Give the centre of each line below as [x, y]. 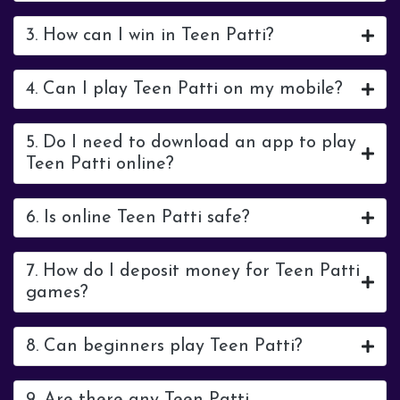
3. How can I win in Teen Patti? [150, 36]
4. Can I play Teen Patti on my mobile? [184, 89]
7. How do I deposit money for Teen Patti [193, 271]
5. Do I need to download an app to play [191, 143]
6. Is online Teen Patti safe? [138, 218]
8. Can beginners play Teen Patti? [164, 346]
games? [57, 293]
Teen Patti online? [100, 164]
